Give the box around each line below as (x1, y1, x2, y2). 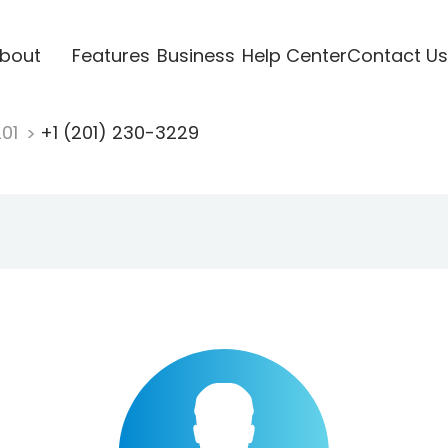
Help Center (241, 42, 347, 68)
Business (156, 42, 235, 68)
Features (71, 42, 150, 68)
